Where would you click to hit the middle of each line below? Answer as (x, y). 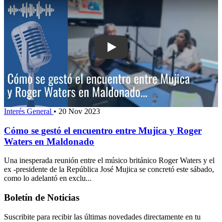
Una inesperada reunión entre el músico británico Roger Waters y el (109, 161)
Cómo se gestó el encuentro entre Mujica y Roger (103, 130)
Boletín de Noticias (42, 197)
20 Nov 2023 (79, 111)
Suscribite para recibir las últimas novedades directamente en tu (102, 217)
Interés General (29, 111)
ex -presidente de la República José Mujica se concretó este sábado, (109, 169)
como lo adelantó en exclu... (48, 178)
